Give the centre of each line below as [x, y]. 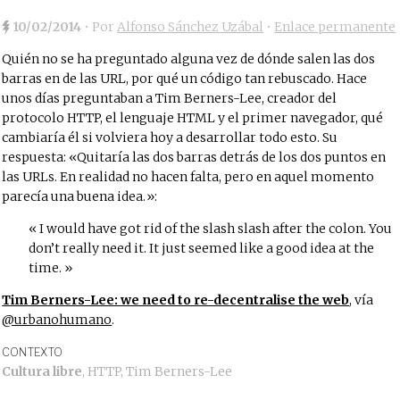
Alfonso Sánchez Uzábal [191, 27]
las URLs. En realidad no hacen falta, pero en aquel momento [188, 177]
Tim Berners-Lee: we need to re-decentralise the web [176, 300]
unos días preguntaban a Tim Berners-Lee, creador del [170, 98]
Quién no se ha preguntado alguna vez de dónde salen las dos [189, 59]
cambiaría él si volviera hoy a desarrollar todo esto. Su [170, 137]
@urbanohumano [57, 320]
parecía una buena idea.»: [80, 196]
